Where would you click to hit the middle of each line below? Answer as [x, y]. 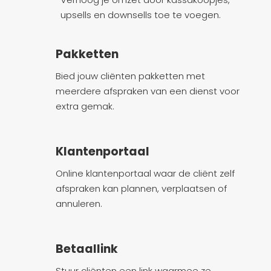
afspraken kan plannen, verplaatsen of [141, 189]
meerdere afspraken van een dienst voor [147, 91]
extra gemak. [85, 106]
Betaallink [87, 249]
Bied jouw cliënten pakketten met [130, 76]
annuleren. [79, 204]
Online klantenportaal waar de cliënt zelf [145, 174]
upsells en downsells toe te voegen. [140, 15]
